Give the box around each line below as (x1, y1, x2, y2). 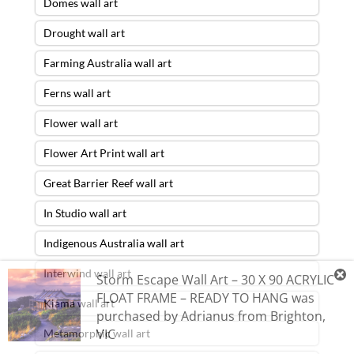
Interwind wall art (43, 265, 131, 280)
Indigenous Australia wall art (43, 235, 184, 250)
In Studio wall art (43, 205, 126, 220)
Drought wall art (43, 25, 125, 40)
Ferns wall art (43, 85, 111, 100)
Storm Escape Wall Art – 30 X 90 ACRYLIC (96, 271, 334, 288)
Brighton (270, 307, 322, 325)
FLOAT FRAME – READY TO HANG (96, 289, 288, 307)
